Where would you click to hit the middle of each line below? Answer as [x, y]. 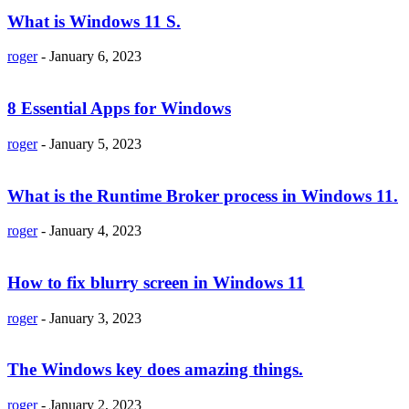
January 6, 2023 [95, 57]
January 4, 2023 [95, 231]
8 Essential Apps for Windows [119, 109]
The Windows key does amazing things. [155, 370]
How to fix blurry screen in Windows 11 [156, 282]
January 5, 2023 [95, 143]
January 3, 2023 [95, 318]
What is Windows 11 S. [94, 21]
